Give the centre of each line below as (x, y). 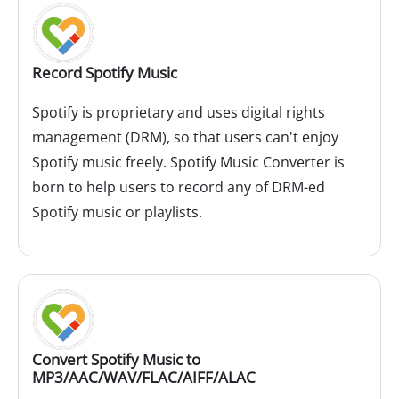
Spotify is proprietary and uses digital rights (179, 113)
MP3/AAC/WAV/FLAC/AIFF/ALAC (144, 378)
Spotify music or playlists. (117, 212)
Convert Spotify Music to (116, 360)
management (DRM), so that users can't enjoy (185, 138)
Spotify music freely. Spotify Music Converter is (188, 163)
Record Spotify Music (105, 73)
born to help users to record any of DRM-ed (179, 187)
